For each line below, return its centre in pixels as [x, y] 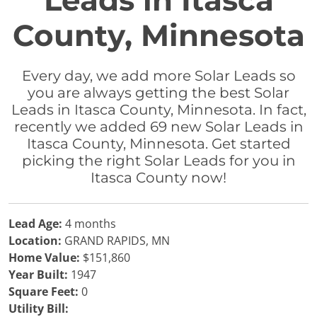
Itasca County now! [158, 178]
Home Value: [44, 258]
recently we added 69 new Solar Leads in [158, 127]
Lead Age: [35, 224]
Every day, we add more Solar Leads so [158, 76]
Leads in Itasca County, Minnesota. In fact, [158, 110]
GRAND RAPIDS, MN [116, 241]
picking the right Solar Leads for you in [158, 161]
